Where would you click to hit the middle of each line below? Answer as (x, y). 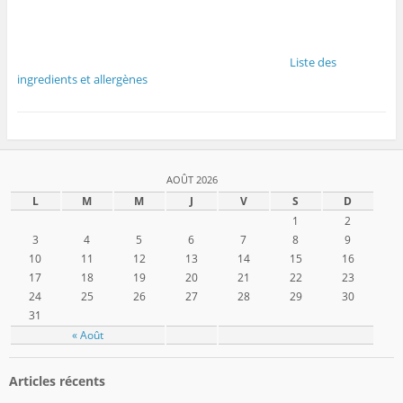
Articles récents (57, 381)
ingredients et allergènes (82, 79)
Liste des (313, 62)
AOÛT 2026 (192, 180)
